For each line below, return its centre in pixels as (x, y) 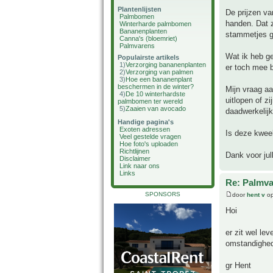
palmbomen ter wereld (150, 101)
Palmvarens (137, 46)
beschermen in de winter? (156, 87)
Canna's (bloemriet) (148, 38)
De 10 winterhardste (155, 94)
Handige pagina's (146, 122)
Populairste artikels (148, 57)
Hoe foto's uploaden (149, 144)
